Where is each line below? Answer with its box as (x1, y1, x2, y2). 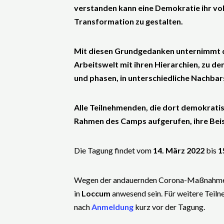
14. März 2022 (153, 145, 204, 155)
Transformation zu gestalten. (74, 16, 183, 26)
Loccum (80, 188, 110, 198)
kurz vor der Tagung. (135, 202, 205, 211)
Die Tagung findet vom (74, 145, 153, 155)
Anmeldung (91, 202, 133, 211)
